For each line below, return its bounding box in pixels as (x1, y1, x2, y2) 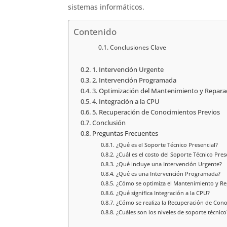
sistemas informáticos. (68, 2, 145, 12)
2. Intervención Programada (92, 75, 176, 85)
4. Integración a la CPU (92, 97, 160, 106)
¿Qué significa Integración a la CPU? (116, 188, 210, 197)
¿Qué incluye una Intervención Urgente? (116, 160, 222, 168)
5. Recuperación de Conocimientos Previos (92, 107, 220, 117)
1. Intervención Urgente (92, 65, 164, 74)
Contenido (73, 26, 117, 37)
